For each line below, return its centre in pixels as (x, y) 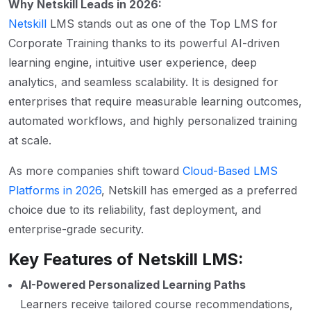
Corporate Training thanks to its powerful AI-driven (144, 43)
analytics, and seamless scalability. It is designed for (143, 82)
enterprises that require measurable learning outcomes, (155, 101)
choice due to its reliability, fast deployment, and (135, 209)
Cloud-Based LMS (230, 170)
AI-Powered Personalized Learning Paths (133, 284)
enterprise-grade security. (76, 229)
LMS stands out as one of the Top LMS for (162, 23)
